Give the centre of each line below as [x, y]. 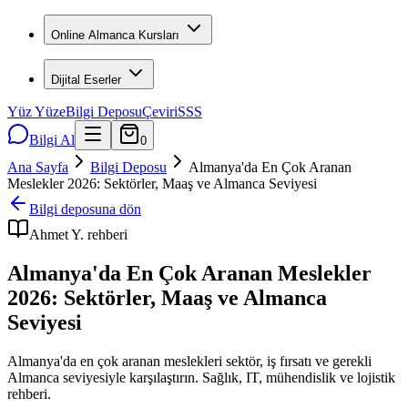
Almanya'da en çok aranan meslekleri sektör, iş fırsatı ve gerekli [189, 361]
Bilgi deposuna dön [85, 209]
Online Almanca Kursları [115, 35]
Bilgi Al [52, 140]
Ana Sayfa [38, 167]
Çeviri [160, 112]
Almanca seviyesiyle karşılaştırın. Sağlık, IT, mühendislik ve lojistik [201, 377]
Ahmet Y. [56, 235]
